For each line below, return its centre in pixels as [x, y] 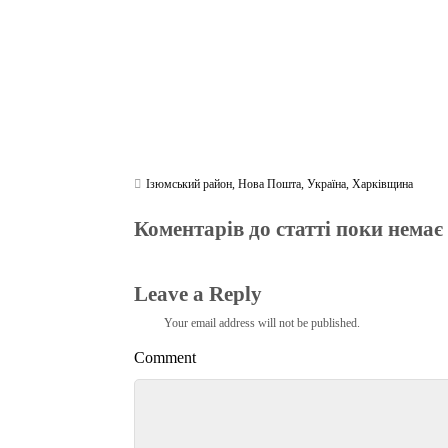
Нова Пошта [270, 184]
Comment [165, 358]
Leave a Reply [198, 293]
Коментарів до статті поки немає [289, 228]
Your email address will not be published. [262, 322]
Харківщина [383, 184]
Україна [327, 184]
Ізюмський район [189, 184]
